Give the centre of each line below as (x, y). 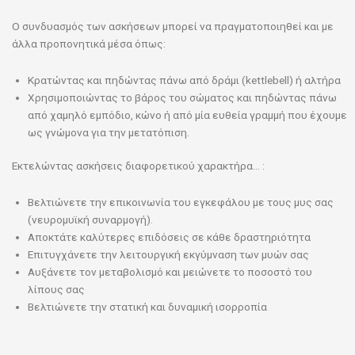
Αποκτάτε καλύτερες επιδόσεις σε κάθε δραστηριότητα (169, 237)
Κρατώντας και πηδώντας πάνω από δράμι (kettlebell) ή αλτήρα (184, 80)
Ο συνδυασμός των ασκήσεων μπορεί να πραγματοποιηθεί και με (173, 26)
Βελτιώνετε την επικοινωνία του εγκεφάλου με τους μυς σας (181, 202)
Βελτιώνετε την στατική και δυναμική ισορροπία (147, 307)
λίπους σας (56, 290)
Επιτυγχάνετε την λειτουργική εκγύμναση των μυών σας (168, 255)
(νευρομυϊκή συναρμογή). (90, 220)
